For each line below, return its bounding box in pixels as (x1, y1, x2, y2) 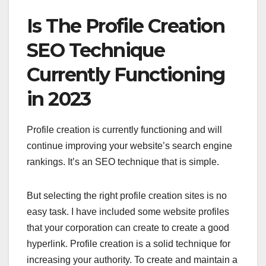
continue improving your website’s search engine (27, 140, 232, 151)
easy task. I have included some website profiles (27, 206, 229, 217)
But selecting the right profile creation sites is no (27, 190, 227, 201)
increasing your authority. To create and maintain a (27, 254, 237, 265)
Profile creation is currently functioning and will (27, 124, 222, 135)
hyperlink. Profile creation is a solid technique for (27, 238, 230, 249)
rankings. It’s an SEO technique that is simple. (27, 156, 221, 167)
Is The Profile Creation (27, 14, 225, 37)
